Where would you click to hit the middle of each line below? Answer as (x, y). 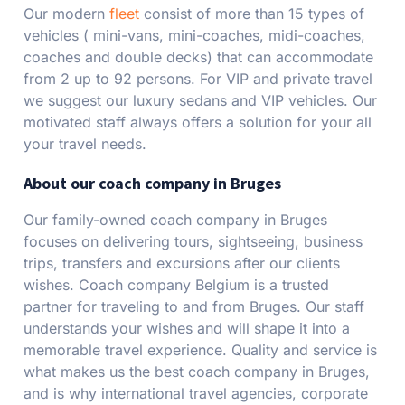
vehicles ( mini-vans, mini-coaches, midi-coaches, (194, 35)
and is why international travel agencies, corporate (196, 393)
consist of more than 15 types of (252, 14)
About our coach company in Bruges (152, 183)
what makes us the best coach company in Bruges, (197, 372)
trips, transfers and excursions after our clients (182, 263)
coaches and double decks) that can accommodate (198, 57)
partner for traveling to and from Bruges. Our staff (194, 306)
